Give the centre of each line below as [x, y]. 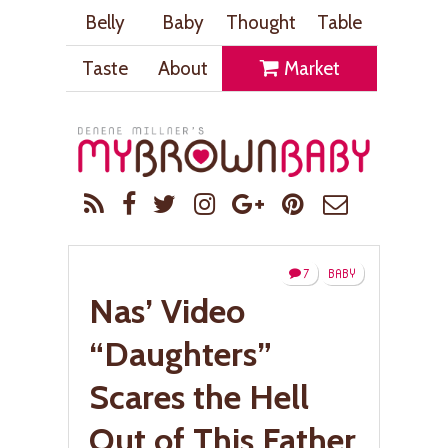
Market [309, 68]
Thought [261, 22]
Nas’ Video [167, 310]
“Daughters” [180, 353]
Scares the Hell [199, 396]
